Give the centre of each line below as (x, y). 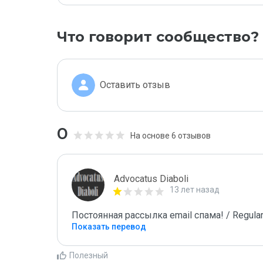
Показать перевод (109, 227)
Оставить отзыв (135, 85)
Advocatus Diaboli (151, 179)
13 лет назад (195, 190)
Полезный (89, 255)
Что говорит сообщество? (158, 37)
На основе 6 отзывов (171, 136)
